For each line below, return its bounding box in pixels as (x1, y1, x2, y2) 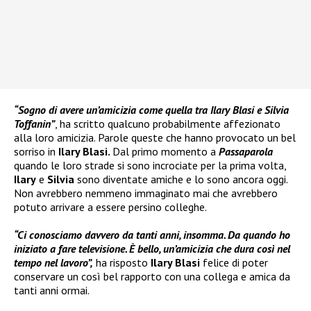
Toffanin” (14, 117, 55, 131)
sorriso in (14, 144, 58, 159)
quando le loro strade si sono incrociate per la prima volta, (14, 158, 287, 173)
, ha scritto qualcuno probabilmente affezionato (55, 117, 280, 131)
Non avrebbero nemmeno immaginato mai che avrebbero (14, 186, 278, 201)
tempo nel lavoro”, (14, 255, 93, 270)
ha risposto (93, 255, 148, 270)
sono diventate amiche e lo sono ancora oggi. (74, 172, 287, 187)
